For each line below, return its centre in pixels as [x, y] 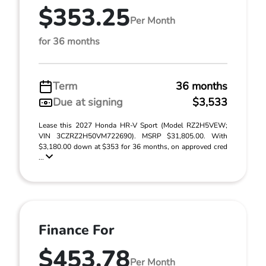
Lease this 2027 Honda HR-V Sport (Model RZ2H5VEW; [133, 125]
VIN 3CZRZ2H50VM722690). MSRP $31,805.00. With [133, 136]
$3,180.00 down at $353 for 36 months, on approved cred [133, 147]
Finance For [76, 230]
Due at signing [88, 102]
